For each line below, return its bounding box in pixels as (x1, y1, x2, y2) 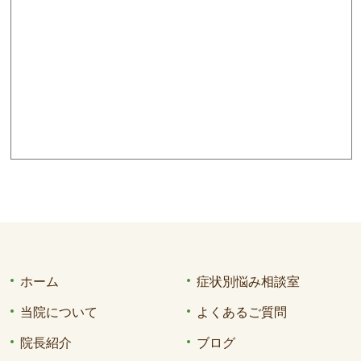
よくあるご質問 (196, 305, 287, 319)
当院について (20, 305, 98, 319)
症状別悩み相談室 (196, 274, 300, 288)
